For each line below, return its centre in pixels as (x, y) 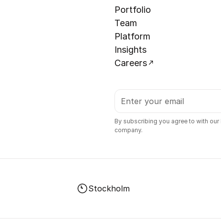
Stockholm (109, 188)
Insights (130, 49)
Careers (131, 63)
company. (129, 130)
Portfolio (133, 9)
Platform (132, 36)
